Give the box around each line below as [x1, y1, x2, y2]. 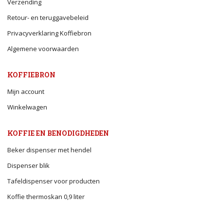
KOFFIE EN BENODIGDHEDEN [7, 128, 109, 138]
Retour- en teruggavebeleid [7, 13, 89, 22]
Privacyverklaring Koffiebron [7, 28, 91, 37]
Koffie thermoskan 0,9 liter [7, 192, 85, 201]
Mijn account [7, 87, 44, 96]
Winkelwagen [7, 102, 47, 111]
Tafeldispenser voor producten [7, 176, 100, 185]
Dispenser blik [7, 161, 50, 170]
